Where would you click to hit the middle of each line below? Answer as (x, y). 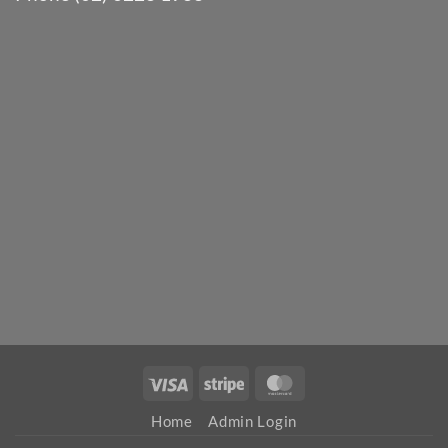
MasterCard (345, 381)
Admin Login (253, 422)
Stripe (265, 381)
